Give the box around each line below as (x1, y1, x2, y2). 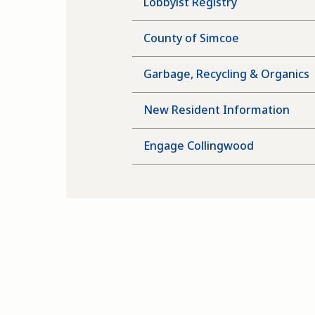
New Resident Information (143, 102, 290, 117)
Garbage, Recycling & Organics (143, 66, 310, 82)
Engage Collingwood (143, 138, 255, 153)
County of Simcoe (143, 30, 240, 46)
